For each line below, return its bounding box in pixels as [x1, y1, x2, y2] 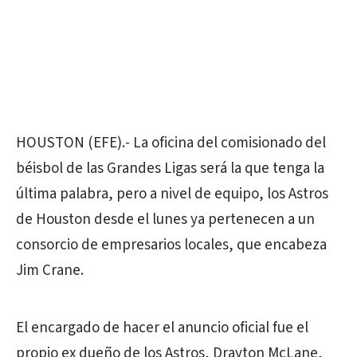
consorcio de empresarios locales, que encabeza [16, 234, 327, 256]
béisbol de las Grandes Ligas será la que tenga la [16, 158, 324, 179]
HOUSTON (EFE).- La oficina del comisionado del [16, 132, 326, 154]
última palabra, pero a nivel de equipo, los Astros [16, 183, 328, 205]
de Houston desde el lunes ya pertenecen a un [16, 209, 315, 230]
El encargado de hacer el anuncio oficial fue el [16, 317, 308, 339]
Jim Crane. [16, 260, 84, 281]
